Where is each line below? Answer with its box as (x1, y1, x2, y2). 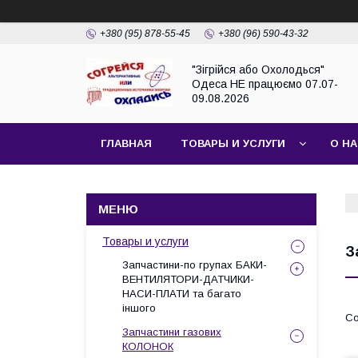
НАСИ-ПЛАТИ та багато (122, 288, 241, 300)
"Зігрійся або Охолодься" (192, 62, 324, 76)
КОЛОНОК (122, 340, 173, 352)
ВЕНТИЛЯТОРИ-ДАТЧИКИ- (122, 273, 254, 285)
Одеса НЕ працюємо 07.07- (192, 77, 338, 90)
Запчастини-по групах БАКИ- (122, 259, 267, 271)
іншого (122, 302, 156, 314)
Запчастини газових (122, 326, 221, 338)
